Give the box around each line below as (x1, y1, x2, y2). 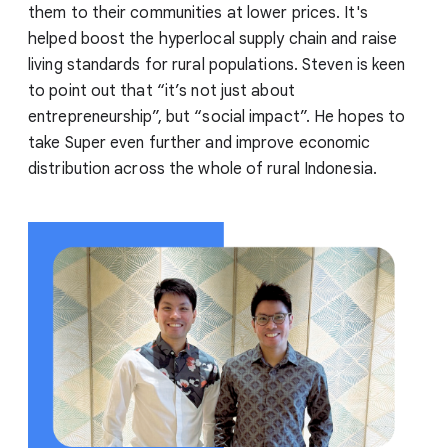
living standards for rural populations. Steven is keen (28, 54, 406, 75)
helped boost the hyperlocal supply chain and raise (28, 28, 398, 49)
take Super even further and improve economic (28, 132, 371, 153)
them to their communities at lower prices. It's (28, 2, 368, 23)
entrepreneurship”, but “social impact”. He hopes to (28, 106, 406, 127)
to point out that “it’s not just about (28, 80, 295, 101)
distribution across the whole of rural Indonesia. (28, 158, 377, 179)
